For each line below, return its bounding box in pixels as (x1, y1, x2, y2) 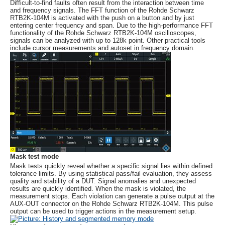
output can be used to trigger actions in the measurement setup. (10, 207, 196, 215)
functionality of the (10, 29, 66, 37)
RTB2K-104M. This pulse (138, 200, 213, 207)
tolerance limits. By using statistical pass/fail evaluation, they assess (10, 170, 212, 177)
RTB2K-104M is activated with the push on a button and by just (10, 14, 194, 22)
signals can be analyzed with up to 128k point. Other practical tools (10, 37, 205, 44)
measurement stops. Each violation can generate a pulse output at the (10, 192, 214, 200)
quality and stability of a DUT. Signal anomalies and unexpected (10, 177, 196, 185)
